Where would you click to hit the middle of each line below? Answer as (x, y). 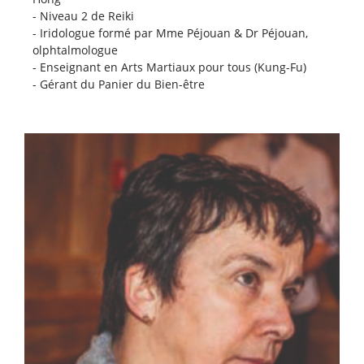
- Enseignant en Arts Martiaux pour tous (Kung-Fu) (169, 67)
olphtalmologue (75, 50)
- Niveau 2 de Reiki (83, 15)
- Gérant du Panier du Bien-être (119, 84)
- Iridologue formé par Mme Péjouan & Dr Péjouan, (170, 32)
